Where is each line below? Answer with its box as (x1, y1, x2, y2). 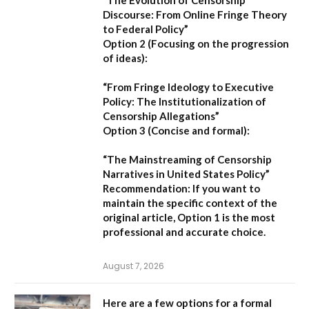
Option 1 (177, 211, 220, 224)
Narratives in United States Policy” (103, 168, 270, 181)
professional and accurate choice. (103, 226, 266, 239)
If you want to (190, 182, 260, 195)
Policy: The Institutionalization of (103, 95, 266, 108)
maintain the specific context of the (103, 197, 277, 210)
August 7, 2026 (103, 260, 164, 272)
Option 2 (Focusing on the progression (103, 37, 289, 50)
